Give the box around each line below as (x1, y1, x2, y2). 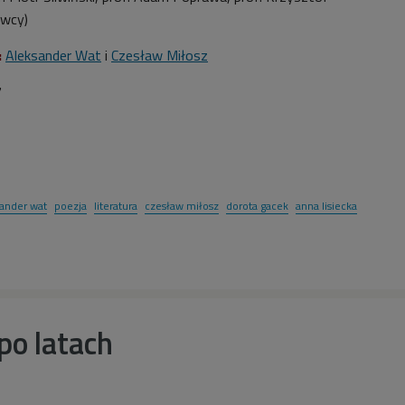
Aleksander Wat (5, 43, 101, 66)
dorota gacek (226, 196, 288, 214)
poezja (54, 196, 87, 214)
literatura (94, 196, 137, 214)
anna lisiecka (296, 196, 357, 214)
